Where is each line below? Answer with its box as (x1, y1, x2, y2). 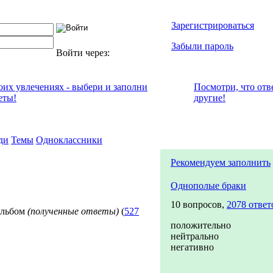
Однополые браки (171, 180, 246, 191)
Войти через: (56, 48, 112, 58)
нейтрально (171, 231, 219, 241)
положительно (171, 220, 231, 230)
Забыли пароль (171, 41, 233, 51)
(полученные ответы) (27, 206, 119, 216)
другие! (194, 93, 225, 103)
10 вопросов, (171, 199, 227, 210)
